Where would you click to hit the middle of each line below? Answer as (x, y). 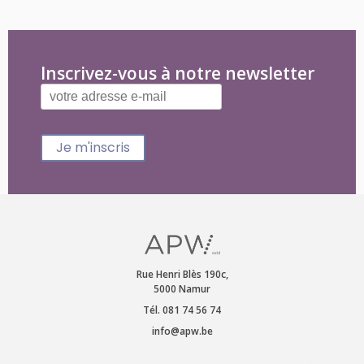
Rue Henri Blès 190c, (182, 274)
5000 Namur (182, 289)
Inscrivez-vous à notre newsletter (178, 73)
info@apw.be (182, 331)
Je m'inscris (93, 147)
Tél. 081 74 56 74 (182, 310)
